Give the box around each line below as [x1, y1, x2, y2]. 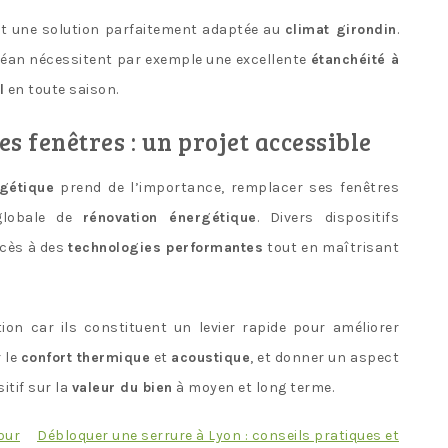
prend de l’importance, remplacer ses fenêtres [54, 178, 400, 196]
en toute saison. [4, 80, 119, 98]
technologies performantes [68, 238, 264, 256]
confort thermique [20, 348, 151, 366]
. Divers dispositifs [256, 208, 400, 226]
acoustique [171, 348, 251, 366]
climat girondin [284, 20, 397, 38]
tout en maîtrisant [263, 238, 400, 256]
